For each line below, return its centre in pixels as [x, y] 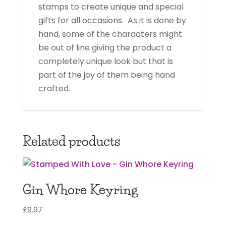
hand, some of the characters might [110, 34]
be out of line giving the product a [105, 47]
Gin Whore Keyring [80, 189]
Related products [71, 141]
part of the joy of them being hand [106, 75]
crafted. [54, 88]
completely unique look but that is [105, 61]
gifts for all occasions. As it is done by [112, 20]
